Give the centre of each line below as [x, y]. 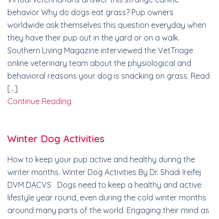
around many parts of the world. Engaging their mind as [108, 210]
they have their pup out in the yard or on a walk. [93, 38]
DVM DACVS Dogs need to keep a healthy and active [104, 185]
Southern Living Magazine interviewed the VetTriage [100, 50]
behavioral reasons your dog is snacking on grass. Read [109, 76]
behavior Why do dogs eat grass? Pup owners [90, 12]
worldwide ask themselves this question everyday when [107, 25]
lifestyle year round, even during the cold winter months [107, 197]
